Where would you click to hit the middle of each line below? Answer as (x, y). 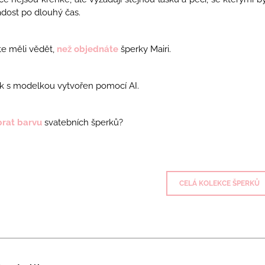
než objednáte (87, 49)
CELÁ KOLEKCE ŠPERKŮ (220, 183)
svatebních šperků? (82, 122)
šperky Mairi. (146, 49)
